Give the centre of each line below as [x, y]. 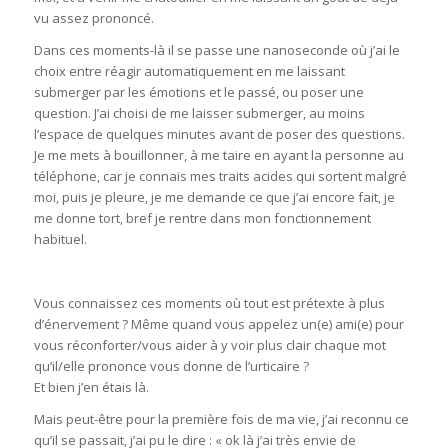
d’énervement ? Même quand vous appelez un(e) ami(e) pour [218, 323]
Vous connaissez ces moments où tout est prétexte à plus [209, 302]
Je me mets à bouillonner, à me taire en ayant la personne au [218, 155]
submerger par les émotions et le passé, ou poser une [198, 92]
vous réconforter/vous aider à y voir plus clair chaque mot [209, 344]
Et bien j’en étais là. [91, 386]
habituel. [60, 239]
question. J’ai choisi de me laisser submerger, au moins [199, 113]
